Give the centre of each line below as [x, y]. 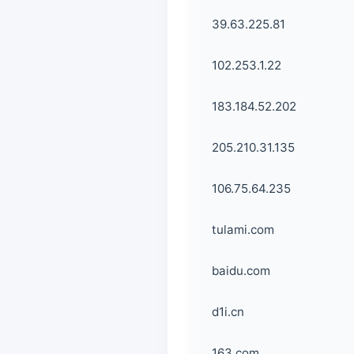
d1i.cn [228, 312]
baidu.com [241, 271]
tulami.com [243, 230]
